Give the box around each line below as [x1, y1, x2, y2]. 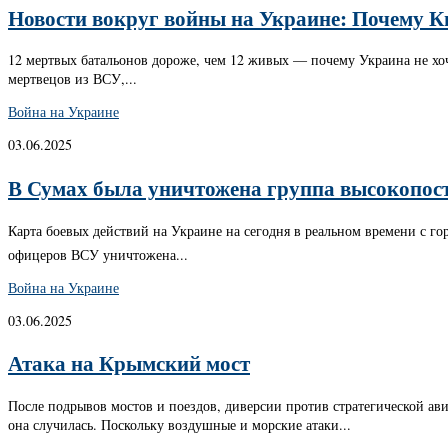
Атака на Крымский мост [8, 347, 250, 379]
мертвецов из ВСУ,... [8, 69, 137, 89]
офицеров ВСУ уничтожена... [8, 244, 188, 264]
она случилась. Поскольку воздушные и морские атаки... [8, 414, 351, 434]
